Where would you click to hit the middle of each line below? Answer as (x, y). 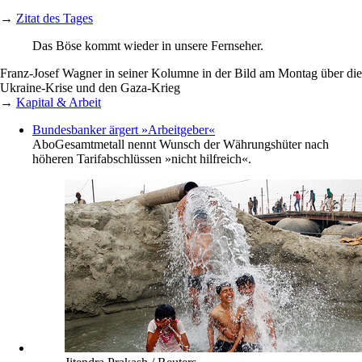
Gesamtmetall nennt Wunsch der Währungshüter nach (192, 145)
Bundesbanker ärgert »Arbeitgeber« (124, 130)
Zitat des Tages (55, 19)
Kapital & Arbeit (59, 103)
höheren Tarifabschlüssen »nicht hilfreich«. (142, 159)
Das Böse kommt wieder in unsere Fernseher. (148, 46)
